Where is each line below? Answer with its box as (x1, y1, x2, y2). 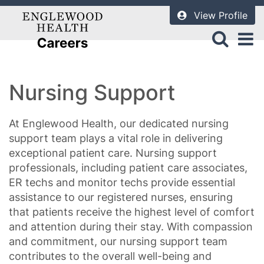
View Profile (194, 9, 247, 21)
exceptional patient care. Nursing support (9, 147, 217, 159)
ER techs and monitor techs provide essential (9, 176, 235, 189)
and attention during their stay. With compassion (9, 220, 253, 233)
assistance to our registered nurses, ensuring (9, 191, 233, 203)
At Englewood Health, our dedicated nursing (9, 117, 229, 130)
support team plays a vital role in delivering (9, 132, 223, 144)
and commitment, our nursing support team (9, 235, 227, 247)
